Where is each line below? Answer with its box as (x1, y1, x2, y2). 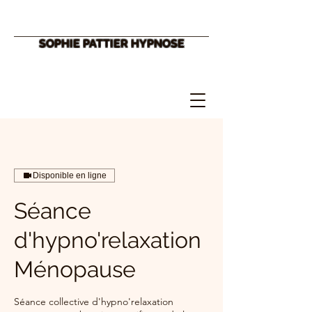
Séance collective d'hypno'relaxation (14, 295, 173, 308)
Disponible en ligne (33, 171, 107, 180)
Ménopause (14, 256, 136, 282)
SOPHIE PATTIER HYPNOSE (39, 37, 185, 50)
